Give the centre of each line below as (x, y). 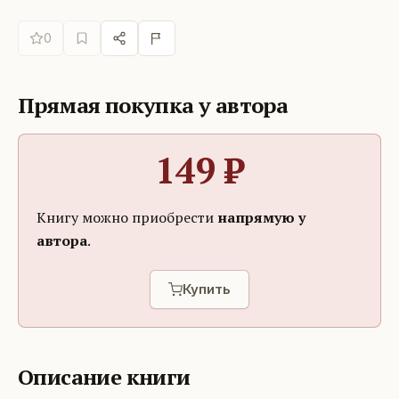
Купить (207, 289)
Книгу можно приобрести (125, 217)
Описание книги (104, 376)
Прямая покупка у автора (153, 105)
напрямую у (261, 217)
